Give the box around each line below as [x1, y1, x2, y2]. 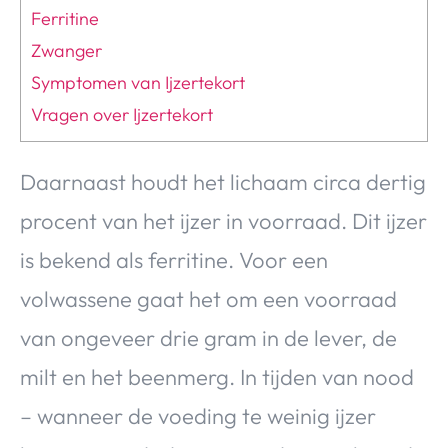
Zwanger [31, 39, 102, 63]
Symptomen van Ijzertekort [31, 71, 245, 95]
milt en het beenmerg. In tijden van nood [20, 362, 414, 391]
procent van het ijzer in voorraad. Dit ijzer [20, 206, 427, 235]
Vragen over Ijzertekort [31, 103, 213, 127]
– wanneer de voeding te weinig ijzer [20, 401, 376, 430]
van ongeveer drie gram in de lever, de [20, 323, 397, 352]
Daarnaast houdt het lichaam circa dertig [20, 167, 426, 196]
